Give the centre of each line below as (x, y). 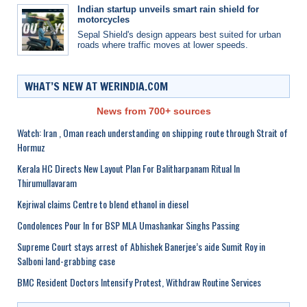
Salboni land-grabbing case (66, 260)
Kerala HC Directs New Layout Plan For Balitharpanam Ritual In (128, 168)
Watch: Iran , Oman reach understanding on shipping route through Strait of (152, 132)
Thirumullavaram (47, 182)
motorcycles (103, 20)
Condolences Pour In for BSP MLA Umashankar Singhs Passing (128, 225)
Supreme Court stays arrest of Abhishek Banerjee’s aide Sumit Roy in (141, 246)
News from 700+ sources (153, 111)
